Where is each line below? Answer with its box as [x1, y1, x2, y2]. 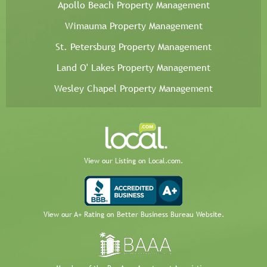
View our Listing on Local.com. [84, 157, 183, 166]
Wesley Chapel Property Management [54, 83, 213, 95]
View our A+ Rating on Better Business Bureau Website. [43, 210, 224, 219]
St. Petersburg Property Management [55, 41, 212, 53]
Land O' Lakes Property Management [57, 62, 210, 74]
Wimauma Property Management [64, 20, 203, 32]
